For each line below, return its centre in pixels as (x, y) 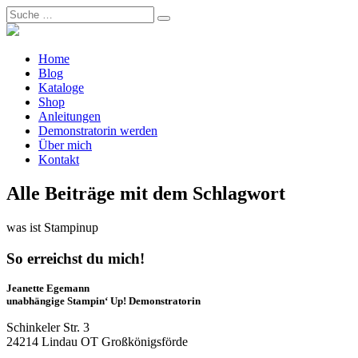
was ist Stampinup (52, 227)
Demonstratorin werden (98, 131)
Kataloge (61, 88)
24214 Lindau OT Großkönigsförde (97, 342)
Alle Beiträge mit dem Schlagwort (146, 193)
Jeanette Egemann (48, 288)
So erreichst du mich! (76, 258)
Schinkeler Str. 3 (48, 328)
